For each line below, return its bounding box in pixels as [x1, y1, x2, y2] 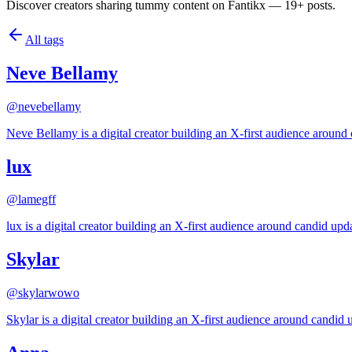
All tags [25, 32, 64, 46]
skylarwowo [18, 286, 79, 300]
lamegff [18, 192, 56, 207]
